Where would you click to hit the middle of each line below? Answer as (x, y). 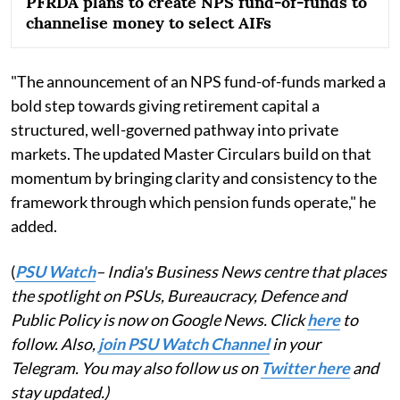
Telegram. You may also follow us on (136, 368)
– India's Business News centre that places (241, 272)
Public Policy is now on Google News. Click (159, 320)
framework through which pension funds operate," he (193, 202)
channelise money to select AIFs (149, 23)
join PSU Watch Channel (184, 344)
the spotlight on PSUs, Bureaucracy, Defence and (179, 296)
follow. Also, (54, 344)
